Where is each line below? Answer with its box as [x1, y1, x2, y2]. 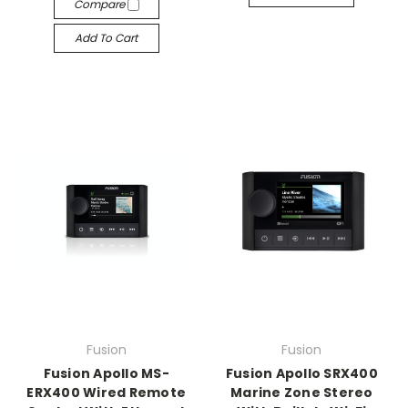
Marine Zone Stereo [230, 383, 373, 402]
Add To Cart [75, 29, 138, 46]
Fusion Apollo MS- [43, 364, 169, 382]
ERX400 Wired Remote [26, 383, 187, 402]
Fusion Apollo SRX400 [225, 364, 378, 382]
